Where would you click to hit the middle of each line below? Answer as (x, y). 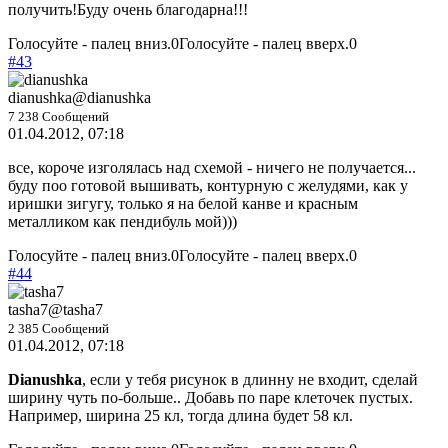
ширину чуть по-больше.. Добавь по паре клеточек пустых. (210, 398)
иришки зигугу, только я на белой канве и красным (183, 204)
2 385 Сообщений (58, 329)
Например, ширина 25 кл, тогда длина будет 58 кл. (180, 416)
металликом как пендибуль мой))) (122, 222)
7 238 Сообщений (58, 117)
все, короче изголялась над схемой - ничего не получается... (212, 168)
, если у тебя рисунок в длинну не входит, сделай (250, 380)
